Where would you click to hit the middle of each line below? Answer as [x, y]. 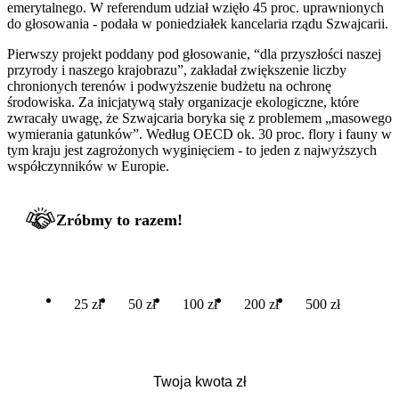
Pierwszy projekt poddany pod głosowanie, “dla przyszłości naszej [194, 53]
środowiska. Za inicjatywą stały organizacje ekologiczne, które [183, 102]
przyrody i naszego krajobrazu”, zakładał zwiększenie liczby [177, 69]
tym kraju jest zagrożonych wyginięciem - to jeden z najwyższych [192, 150]
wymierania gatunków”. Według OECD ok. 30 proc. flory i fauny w [199, 134]
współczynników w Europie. [88, 166]
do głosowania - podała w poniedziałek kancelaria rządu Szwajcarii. [198, 23]
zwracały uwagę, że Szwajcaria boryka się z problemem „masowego [199, 118]
